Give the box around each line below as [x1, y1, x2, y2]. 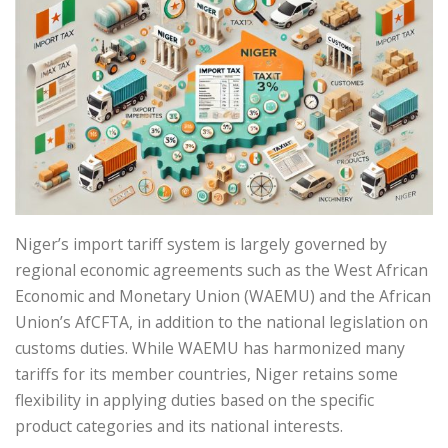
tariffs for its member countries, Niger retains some [15, 363, 398, 386]
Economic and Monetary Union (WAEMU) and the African [15, 285, 431, 308]
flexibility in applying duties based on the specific [15, 389, 374, 412]
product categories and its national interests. [15, 415, 343, 438]
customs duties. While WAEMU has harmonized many [15, 337, 405, 360]
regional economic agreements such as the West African [15, 259, 428, 282]
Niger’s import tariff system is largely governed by [15, 233, 387, 256]
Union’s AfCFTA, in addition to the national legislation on [15, 311, 428, 334]
